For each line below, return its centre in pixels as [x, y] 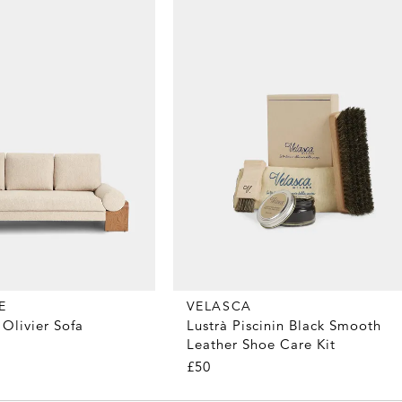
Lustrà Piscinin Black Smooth [284, 326]
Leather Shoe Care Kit [261, 345]
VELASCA [219, 306]
